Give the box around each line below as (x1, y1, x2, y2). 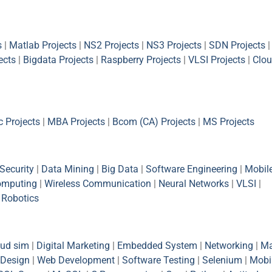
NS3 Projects (146, 39, 202, 51)
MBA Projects (47, 115, 105, 127)
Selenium (202, 254, 242, 266)
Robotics (1, 192, 39, 204)
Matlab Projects (9, 39, 76, 51)
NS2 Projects (84, 39, 139, 51)
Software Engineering (146, 163, 237, 175)
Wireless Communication (44, 177, 151, 189)
